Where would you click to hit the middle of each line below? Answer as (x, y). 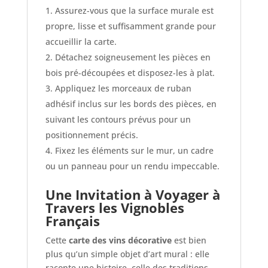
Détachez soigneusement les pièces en (133, 57)
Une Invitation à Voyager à (133, 195)
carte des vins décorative (120, 240)
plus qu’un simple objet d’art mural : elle (127, 254)
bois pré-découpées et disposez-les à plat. (130, 73)
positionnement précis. (92, 135)
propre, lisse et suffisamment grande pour (130, 26)
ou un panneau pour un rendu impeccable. (132, 166)
